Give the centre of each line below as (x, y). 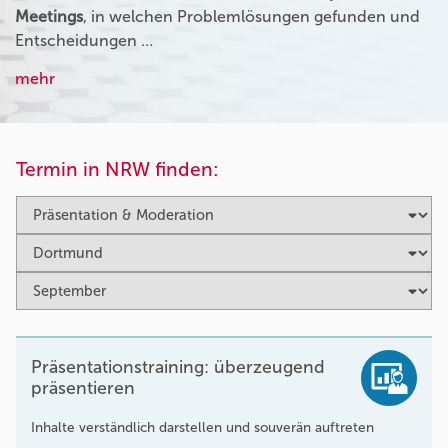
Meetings (49, 16)
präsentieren (83, 387)
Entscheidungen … (84, 40)
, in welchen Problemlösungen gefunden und (251, 16)
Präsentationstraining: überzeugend (178, 366)
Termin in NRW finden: (117, 169)
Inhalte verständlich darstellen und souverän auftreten (202, 427)
